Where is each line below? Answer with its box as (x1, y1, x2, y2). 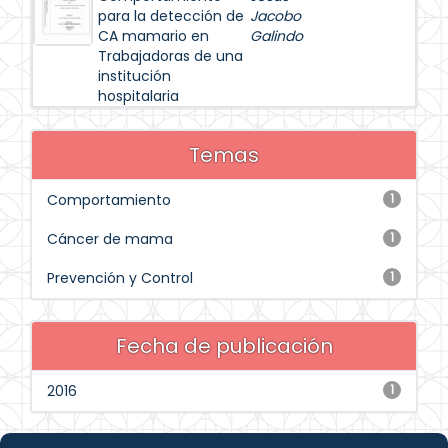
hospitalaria (98, 86, 179, 106)
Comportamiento (47, 190, 171, 210)
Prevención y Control (47, 268, 193, 288)
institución (98, 66, 171, 86)
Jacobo (250, 6, 301, 26)
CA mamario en (98, 26, 209, 46)
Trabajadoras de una (98, 46, 243, 66)
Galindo (250, 26, 303, 46)
